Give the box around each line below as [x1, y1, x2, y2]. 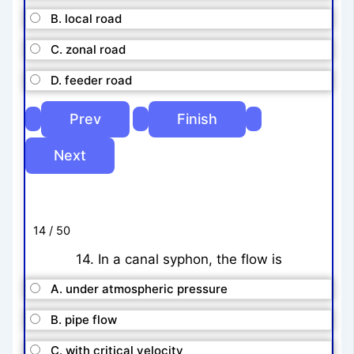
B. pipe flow [51, 311, 118, 327]
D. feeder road [51, 72, 133, 88]
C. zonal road [51, 41, 126, 57]
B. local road [51, 10, 122, 26]
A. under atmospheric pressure [51, 281, 228, 296]
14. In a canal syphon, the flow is [75, 251, 282, 268]
